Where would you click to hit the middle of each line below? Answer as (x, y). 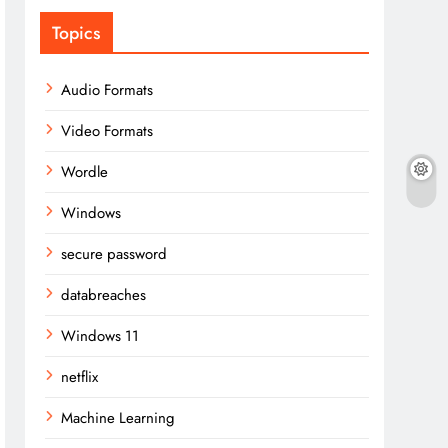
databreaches (104, 295)
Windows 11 (100, 336)
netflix (80, 377)
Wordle (85, 172)
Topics (77, 33)
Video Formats (107, 131)
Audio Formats (107, 90)
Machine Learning (118, 418)
